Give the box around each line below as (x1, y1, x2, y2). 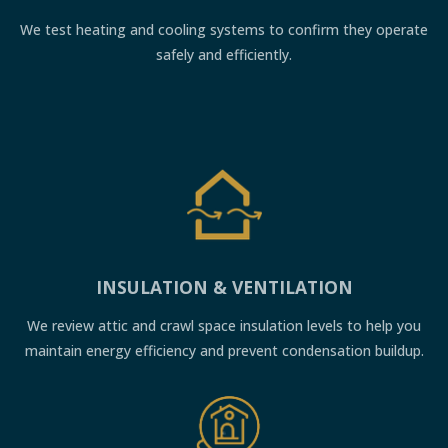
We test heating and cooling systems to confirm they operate (20, 20, 428, 40)
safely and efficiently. (156, 45, 292, 65)
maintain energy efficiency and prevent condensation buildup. (24, 341, 424, 361)
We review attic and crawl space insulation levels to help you (27, 316, 421, 336)
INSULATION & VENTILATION (95, 275, 353, 300)
